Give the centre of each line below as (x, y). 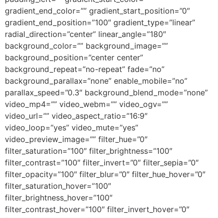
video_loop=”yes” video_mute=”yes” (72, 127)
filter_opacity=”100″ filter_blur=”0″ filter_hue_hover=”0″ (105, 174)
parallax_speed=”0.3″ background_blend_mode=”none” (106, 92)
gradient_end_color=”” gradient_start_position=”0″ (97, 10)
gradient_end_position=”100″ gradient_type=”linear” (100, 22)
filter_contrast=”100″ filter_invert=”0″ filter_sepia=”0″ (102, 162)
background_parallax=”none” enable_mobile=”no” (96, 81)
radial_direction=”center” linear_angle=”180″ (85, 34)
